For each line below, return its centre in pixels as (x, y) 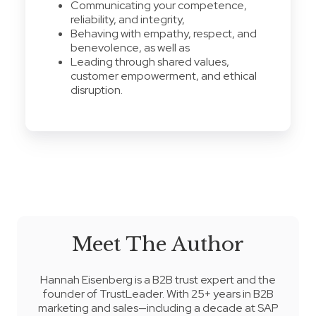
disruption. (97, 90)
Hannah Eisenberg (86, 279)
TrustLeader (130, 293)
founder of (71, 293)
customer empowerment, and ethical (164, 75)
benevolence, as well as (130, 47)
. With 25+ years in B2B (218, 293)
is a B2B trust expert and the (204, 279)
